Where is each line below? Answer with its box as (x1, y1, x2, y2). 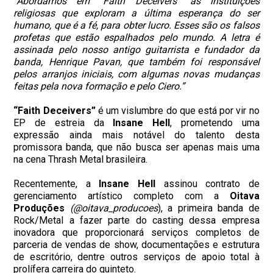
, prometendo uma (170, 117, 260, 129)
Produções (13, 202, 65, 214)
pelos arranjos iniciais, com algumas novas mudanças (13, 68, 260, 80)
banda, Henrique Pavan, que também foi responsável (13, 56, 260, 68)
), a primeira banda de (157, 202, 260, 214)
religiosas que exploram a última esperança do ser (13, 7, 260, 19)
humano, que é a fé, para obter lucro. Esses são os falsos (13, 19, 260, 32)
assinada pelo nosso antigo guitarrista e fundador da (13, 44, 260, 56)
